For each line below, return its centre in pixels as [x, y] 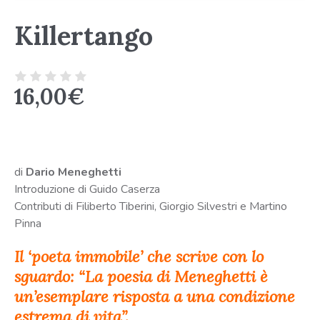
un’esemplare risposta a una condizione [155, 297]
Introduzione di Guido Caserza [87, 190]
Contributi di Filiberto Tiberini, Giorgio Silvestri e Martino [151, 207]
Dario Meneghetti [74, 172]
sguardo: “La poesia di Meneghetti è [141, 277]
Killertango [84, 36]
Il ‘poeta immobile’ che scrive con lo [139, 257]
